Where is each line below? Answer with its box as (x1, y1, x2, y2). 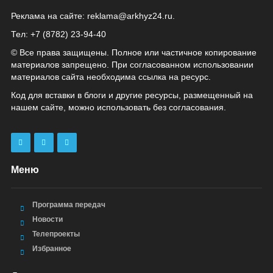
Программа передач (32, 200, 105, 209)
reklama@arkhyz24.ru (87, 11, 172, 21)
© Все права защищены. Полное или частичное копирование (10, 48, 257, 57)
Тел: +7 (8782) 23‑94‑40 (10, 29, 106, 39)
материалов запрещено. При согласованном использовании (10, 60, 253, 69)
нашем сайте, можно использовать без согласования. (10, 102, 226, 112)
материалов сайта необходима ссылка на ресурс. (10, 72, 211, 82)
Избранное (32, 244, 71, 253)
